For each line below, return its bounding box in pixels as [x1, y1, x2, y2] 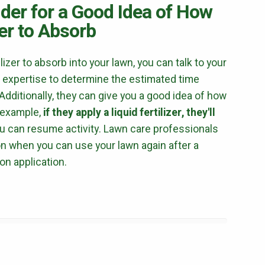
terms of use [157, 3, 188, 11]
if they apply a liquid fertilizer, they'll [43, 105, 215, 120]
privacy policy [206, 3, 241, 11]
